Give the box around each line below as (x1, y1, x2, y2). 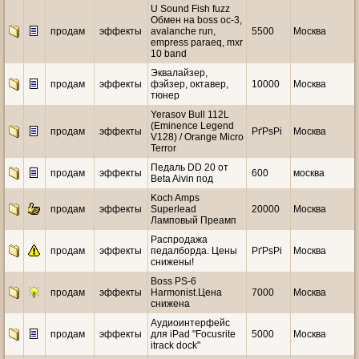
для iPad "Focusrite (151, 329, 236, 340)
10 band (151, 48, 187, 59)
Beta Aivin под (151, 173, 213, 184)
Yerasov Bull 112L (151, 109, 229, 120)
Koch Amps (151, 192, 200, 204)
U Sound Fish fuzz (151, 3, 230, 14)
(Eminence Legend (151, 120, 234, 131)
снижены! (151, 256, 194, 268)
